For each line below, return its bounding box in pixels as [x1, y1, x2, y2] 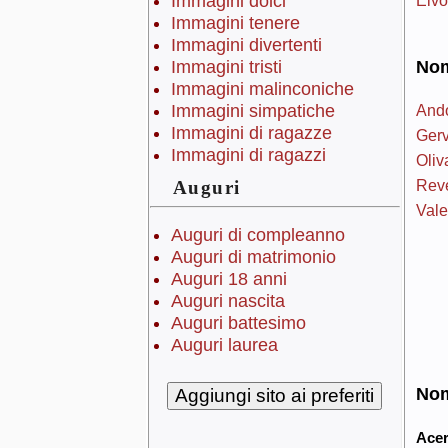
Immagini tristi [170, 57, 282, 78]
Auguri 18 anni [170, 269, 287, 290]
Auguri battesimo [170, 313, 306, 334]
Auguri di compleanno [170, 225, 345, 246]
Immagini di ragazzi [170, 145, 326, 166]
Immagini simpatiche [170, 101, 335, 122]
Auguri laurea [170, 335, 278, 356]
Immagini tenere [170, 13, 300, 34]
